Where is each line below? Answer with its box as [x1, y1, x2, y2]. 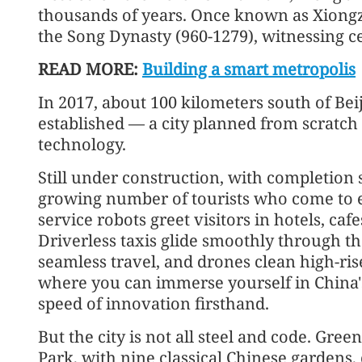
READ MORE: [38, 57, 142, 80]
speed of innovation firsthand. [38, 292, 269, 314]
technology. [38, 133, 126, 155]
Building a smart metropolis [142, 57, 356, 80]
